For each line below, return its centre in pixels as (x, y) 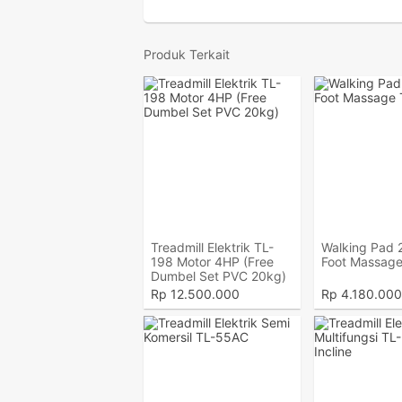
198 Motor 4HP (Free (212, 262)
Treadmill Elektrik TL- (212, 247)
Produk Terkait (187, 54)
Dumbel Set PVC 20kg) (218, 276)
